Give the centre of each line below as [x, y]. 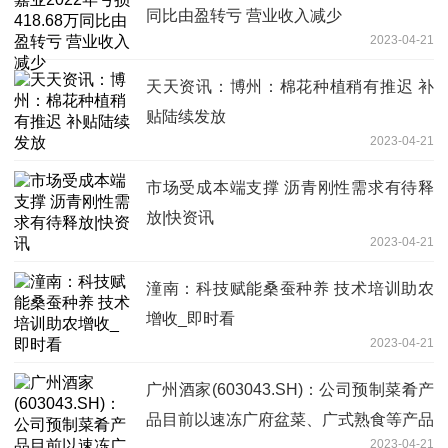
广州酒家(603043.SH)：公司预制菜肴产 [290, 389]
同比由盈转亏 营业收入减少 [244, 15]
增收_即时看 [190, 318]
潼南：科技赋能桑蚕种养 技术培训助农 [290, 288]
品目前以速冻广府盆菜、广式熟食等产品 [290, 419]
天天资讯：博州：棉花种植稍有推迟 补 [290, 86]
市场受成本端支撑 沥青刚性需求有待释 [290, 187]
